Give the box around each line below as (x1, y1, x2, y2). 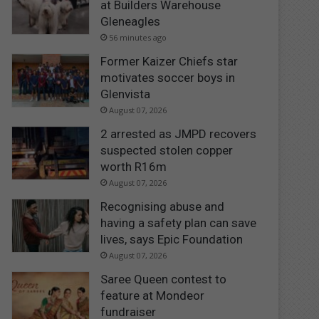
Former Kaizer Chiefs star (100, 53, 239, 68)
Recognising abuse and (100, 199, 225, 214)
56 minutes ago (109, 31, 167, 43)
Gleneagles (100, 14, 161, 28)
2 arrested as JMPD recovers (100, 126, 257, 141)
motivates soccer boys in (100, 70, 236, 85)
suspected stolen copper (100, 142, 234, 157)
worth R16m (100, 159, 167, 174)
